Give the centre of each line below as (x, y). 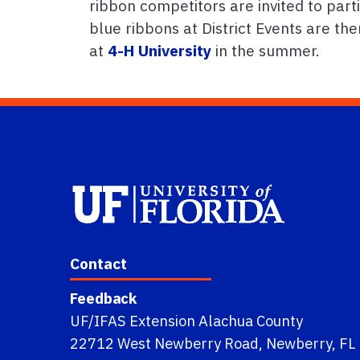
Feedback (103, 299)
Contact (98, 264)
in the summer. (266, 51)
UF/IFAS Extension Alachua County (186, 321)
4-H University (160, 51)
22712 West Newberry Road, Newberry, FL (213, 344)
